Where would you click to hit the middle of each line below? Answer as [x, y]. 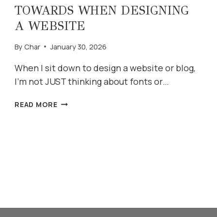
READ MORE [36, 104]
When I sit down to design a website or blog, [105, 68]
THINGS [72, 113]
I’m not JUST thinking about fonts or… [92, 81]
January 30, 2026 [78, 46]
